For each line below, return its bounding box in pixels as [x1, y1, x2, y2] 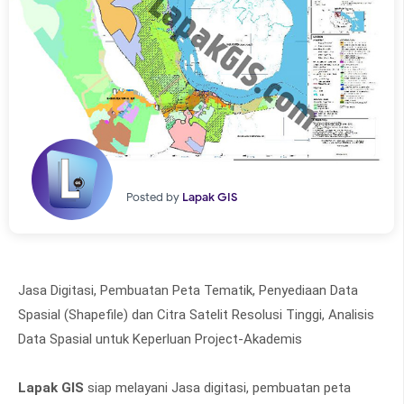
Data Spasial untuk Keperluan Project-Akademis [18, 330, 302, 347]
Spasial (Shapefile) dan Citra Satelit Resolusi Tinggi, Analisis [18, 306, 374, 323]
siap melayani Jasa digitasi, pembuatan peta [84, 379, 351, 396]
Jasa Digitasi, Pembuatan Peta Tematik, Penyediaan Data [18, 281, 358, 298]
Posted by [126, 188, 182, 205]
